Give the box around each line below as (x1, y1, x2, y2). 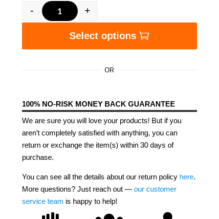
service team (22, 197, 64, 205)
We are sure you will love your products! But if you (22, 116, 181, 125)
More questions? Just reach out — (22, 184, 134, 193)
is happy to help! (63, 197, 117, 205)
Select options (69, 30, 137, 42)
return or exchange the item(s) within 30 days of (22, 140, 174, 149)
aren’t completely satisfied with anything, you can (22, 128, 177, 137)
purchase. (22, 153, 54, 161)
